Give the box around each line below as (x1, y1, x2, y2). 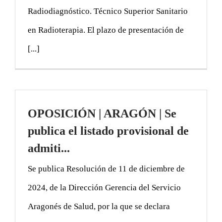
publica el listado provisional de (28, 124, 189, 137)
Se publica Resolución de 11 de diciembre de (28, 164, 185, 173)
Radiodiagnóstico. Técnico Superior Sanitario (28, 6, 188, 16)
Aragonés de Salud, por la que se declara (28, 201, 170, 211)
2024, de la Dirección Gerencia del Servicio (28, 182, 181, 192)
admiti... (28, 141, 70, 155)
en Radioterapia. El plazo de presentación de (28, 25, 184, 35)
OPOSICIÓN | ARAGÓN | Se (28, 107, 176, 120)
